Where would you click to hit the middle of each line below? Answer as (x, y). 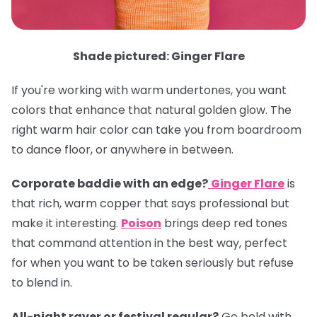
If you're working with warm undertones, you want (149, 90)
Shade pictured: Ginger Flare (158, 56)
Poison (141, 223)
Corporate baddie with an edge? (110, 183)
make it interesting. (66, 223)
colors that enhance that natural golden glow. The (151, 110)
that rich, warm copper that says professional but (150, 203)
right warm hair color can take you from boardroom (156, 129)
